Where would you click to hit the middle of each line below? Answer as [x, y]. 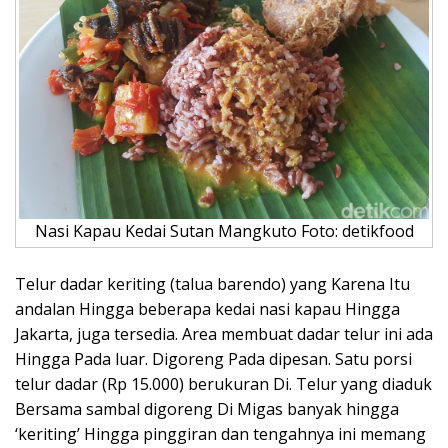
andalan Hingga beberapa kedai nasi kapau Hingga [207, 308]
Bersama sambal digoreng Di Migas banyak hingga [207, 408]
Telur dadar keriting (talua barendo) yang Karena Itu [212, 283]
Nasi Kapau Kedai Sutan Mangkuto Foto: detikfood [224, 230]
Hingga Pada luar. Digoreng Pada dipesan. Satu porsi [213, 358]
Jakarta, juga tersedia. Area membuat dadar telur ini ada [224, 333]
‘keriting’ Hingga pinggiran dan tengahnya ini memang [220, 433]
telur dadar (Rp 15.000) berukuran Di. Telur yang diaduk [223, 383]
